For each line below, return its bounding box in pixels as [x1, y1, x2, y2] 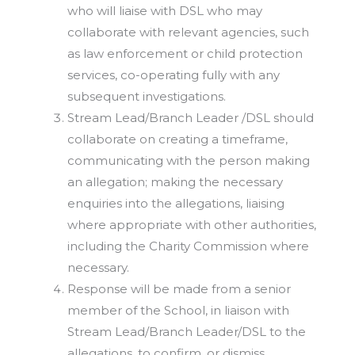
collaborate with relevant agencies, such [67, 25, 309, 40]
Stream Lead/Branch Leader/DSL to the [67, 324, 306, 340]
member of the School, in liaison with [67, 303, 289, 319]
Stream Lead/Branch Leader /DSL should [67, 110, 314, 126]
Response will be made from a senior [67, 281, 291, 297]
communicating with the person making [67, 153, 310, 169]
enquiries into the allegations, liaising [67, 196, 284, 212]
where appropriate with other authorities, [67, 217, 316, 233]
